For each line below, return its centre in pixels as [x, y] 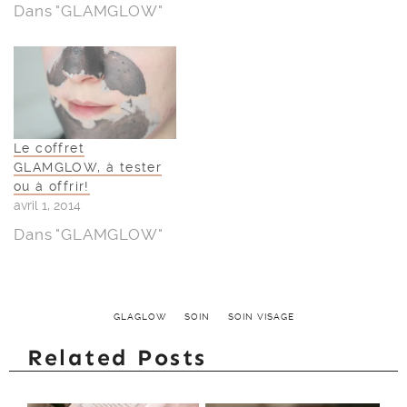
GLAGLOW [139, 317]
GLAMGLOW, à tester [88, 168]
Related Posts [117, 358]
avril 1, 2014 [47, 206]
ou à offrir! [52, 187]
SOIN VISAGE [261, 317]
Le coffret [50, 149]
